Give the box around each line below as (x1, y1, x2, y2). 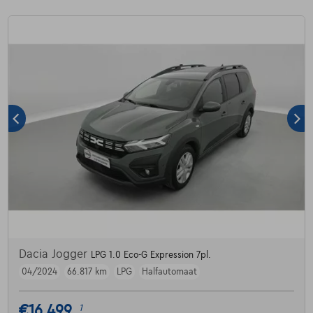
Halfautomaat (141, 267, 197, 277)
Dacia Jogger (18, 248, 91, 261)
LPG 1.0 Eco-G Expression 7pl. (90, 250, 211, 261)
